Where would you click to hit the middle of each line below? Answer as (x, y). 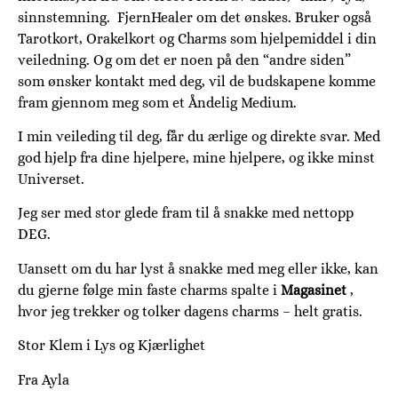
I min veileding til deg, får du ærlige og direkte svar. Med (199, 137)
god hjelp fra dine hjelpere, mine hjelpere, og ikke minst (196, 158)
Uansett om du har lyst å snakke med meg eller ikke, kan (198, 268)
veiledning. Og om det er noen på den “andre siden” (184, 60)
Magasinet (314, 290)
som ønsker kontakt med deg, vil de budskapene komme (197, 81)
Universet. (51, 179)
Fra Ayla (44, 379)
